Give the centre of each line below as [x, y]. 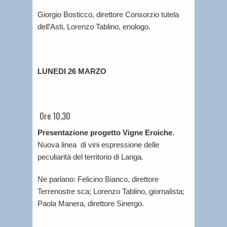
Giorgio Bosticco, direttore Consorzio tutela [108, 14]
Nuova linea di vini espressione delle [98, 145]
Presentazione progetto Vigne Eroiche [105, 133]
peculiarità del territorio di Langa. [90, 157]
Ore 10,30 [54, 116]
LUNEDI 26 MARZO [72, 71]
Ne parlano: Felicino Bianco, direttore [98, 179]
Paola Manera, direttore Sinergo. [91, 204]
